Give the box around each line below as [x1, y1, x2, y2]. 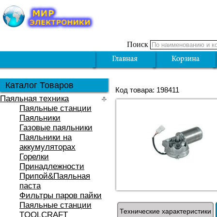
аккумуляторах [19, 142, 76, 152]
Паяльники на [19, 133, 72, 142]
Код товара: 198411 [115, 86, 179, 94]
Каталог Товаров [5, 80, 74, 90]
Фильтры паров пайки [19, 191, 102, 200]
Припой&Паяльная [19, 171, 90, 181]
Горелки [19, 152, 49, 161]
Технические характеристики [120, 207, 212, 215]
